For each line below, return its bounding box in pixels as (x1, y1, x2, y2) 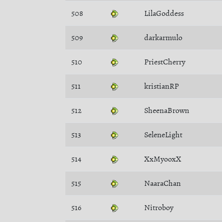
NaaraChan (144, 178, 181, 189)
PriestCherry (144, 56, 185, 67)
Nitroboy (144, 202, 173, 213)
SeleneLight (144, 129, 182, 140)
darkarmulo (144, 32, 182, 43)
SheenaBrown (144, 105, 189, 116)
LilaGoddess (144, 8, 184, 19)
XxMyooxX (144, 154, 181, 165)
